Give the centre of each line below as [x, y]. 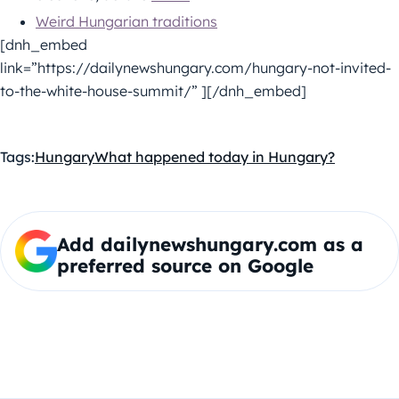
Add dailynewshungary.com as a [210, 244]
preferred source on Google [185, 265]
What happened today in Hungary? [215, 156]
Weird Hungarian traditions [126, 21]
